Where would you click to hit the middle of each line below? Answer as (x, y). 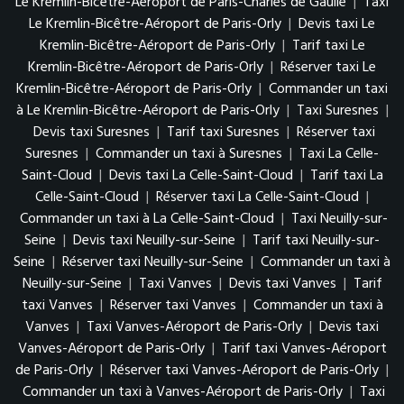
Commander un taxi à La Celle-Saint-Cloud (147, 219)
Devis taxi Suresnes (91, 133)
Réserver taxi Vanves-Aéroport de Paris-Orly (244, 371)
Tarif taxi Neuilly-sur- (316, 241)
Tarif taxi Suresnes (223, 133)
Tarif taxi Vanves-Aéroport (304, 349)
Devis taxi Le (337, 24)
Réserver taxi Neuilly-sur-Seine (153, 262)
